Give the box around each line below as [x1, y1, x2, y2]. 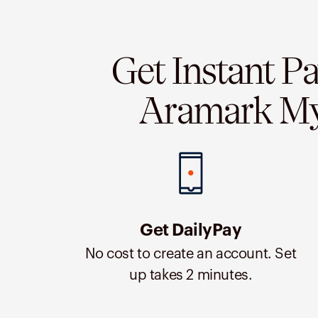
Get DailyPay [140, 222, 242, 239]
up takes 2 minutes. [129, 268, 253, 283]
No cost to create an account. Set [85, 247, 297, 261]
